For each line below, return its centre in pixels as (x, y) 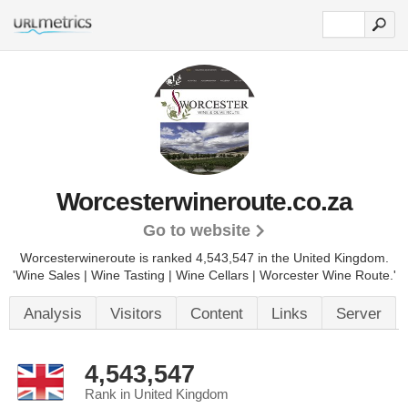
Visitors (136, 314)
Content (217, 314)
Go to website (196, 230)
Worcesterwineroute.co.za (204, 202)
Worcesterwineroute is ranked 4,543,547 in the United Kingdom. (204, 258)
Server (359, 314)
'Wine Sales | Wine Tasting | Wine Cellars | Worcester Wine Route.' (204, 275)
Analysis (53, 314)
